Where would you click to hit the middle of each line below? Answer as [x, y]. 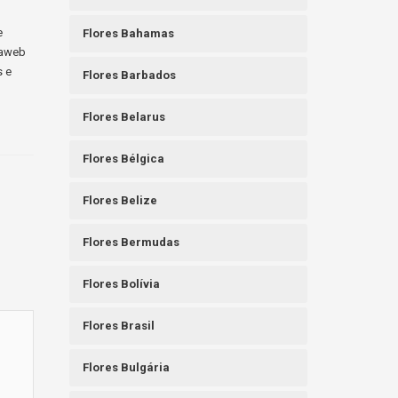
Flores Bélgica [124, 159]
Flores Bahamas [129, 34]
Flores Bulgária [127, 368]
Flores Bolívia [122, 284]
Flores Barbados [130, 76]
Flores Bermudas [131, 243]
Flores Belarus [124, 117]
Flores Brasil [119, 326]
